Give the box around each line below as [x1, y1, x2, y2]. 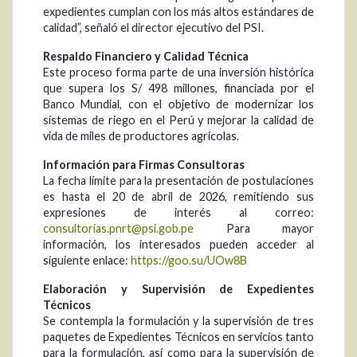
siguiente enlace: [43, 253, 131, 268]
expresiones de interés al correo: [43, 206, 314, 220]
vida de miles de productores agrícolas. [43, 129, 239, 143]
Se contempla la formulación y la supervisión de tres [43, 314, 314, 328]
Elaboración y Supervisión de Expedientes [43, 282, 314, 296]
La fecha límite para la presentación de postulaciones [43, 174, 314, 188]
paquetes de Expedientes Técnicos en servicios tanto [43, 330, 314, 344]
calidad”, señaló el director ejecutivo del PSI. [43, 21, 264, 35]
